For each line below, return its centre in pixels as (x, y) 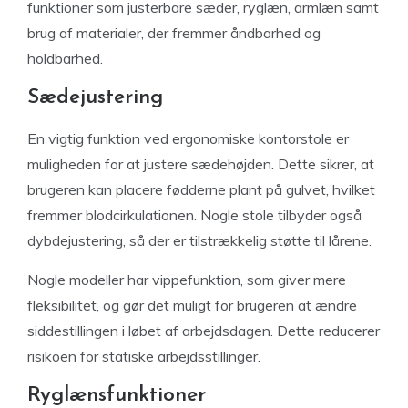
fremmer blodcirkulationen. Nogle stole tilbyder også (194, 215)
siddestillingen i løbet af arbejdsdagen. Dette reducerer (204, 331)
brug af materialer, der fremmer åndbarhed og (174, 33)
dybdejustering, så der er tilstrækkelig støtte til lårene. (199, 240)
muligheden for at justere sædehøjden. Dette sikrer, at (201, 164)
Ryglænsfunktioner (117, 396)
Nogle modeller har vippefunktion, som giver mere (187, 280)
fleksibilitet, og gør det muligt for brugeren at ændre (192, 305)
